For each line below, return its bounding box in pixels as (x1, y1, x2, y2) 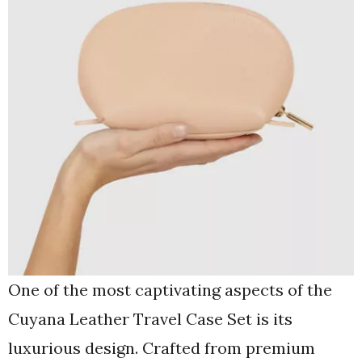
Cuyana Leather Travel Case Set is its (8, 309, 293, 329)
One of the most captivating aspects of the (8, 280, 332, 300)
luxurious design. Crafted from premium (8, 338, 315, 358)
